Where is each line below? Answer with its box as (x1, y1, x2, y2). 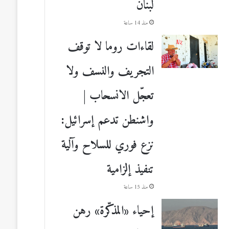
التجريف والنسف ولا (66, 60, 154, 82)
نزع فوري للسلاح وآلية (61, 134, 154, 156)
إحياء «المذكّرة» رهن (73, 200, 154, 222)
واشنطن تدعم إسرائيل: (61, 109, 154, 131)
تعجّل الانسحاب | (83, 85, 154, 107)
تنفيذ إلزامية (107, 158, 154, 180)
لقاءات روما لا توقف (68, 36, 154, 58)
